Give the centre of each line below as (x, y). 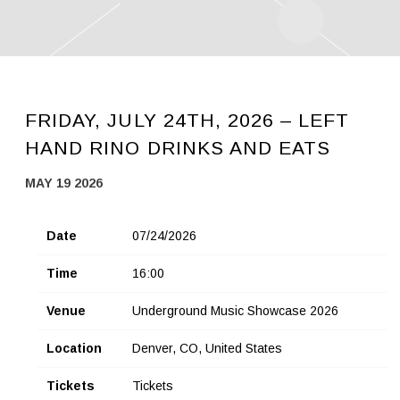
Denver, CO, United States (207, 349)
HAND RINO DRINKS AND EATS (178, 148)
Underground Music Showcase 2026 (235, 311)
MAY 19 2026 (64, 183)
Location (74, 349)
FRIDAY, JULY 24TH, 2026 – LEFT (187, 121)
